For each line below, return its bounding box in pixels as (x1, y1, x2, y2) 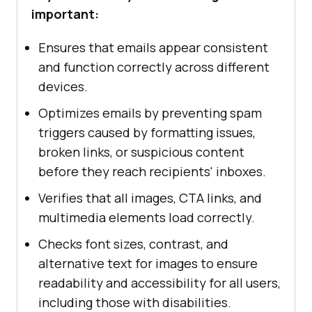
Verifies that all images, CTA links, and (38, 189, 262, 207)
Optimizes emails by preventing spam (38, 104, 262, 122)
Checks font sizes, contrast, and (38, 235, 228, 253)
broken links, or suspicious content (38, 143, 244, 161)
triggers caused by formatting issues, (38, 124, 256, 141)
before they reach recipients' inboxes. (38, 163, 266, 180)
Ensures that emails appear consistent (38, 39, 268, 56)
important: (31, 6, 99, 23)
